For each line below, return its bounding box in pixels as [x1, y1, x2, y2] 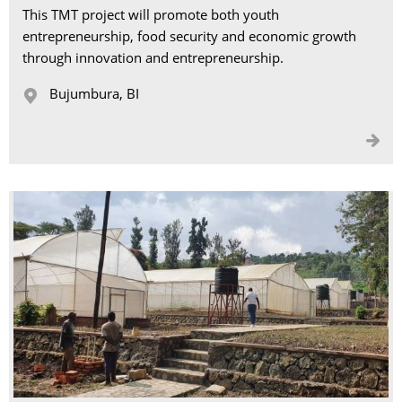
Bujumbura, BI [49, 84, 139, 102]
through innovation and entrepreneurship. [22, 48, 284, 66]
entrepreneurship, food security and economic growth [22, 27, 356, 45]
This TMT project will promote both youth [22, 5, 279, 23]
